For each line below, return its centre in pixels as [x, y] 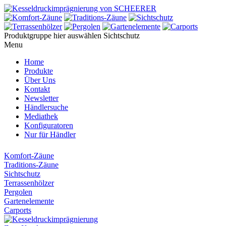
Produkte [39, 71]
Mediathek [41, 116]
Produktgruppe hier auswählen [54, 36]
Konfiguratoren [49, 125]
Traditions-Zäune [31, 165]
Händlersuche [46, 107]
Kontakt [37, 89]
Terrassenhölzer [29, 183]
